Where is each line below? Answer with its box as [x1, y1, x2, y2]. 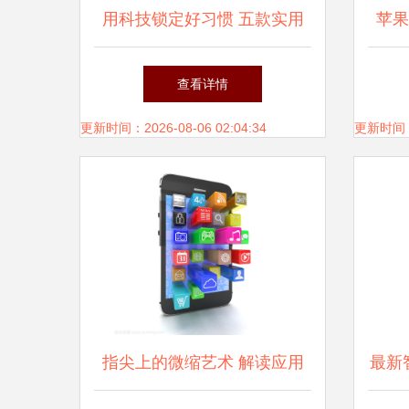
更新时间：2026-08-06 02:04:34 [80, 121, 267, 135]
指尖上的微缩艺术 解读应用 [101, 353, 304, 372]
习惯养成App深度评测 [122, 65, 283, 83]
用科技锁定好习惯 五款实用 [101, 10, 304, 28]
